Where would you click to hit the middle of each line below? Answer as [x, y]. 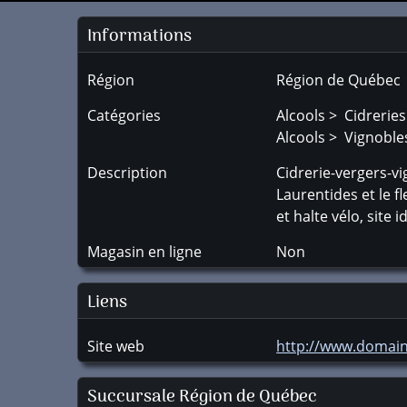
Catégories [124, 115]
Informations [139, 36]
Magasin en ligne [144, 252]
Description [127, 173]
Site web [116, 346]
